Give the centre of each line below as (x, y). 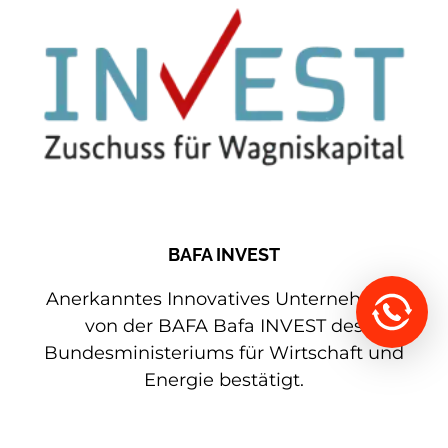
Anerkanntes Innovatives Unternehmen (224, 299)
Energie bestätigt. (224, 380)
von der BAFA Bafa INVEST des (224, 326)
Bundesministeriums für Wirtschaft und (224, 353)
